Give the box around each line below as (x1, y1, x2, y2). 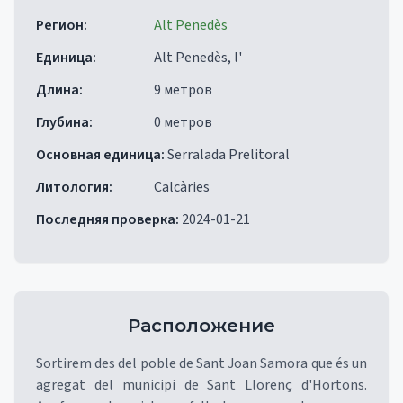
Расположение (128, 315, 275, 336)
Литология (36, 177, 109, 197)
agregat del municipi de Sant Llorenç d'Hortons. (36, 375, 367, 395)
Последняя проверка (36, 210, 175, 229)
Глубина (36, 112, 89, 132)
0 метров (154, 112, 212, 132)
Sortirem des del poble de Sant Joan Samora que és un (36, 354, 367, 373)
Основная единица (36, 145, 161, 165)
